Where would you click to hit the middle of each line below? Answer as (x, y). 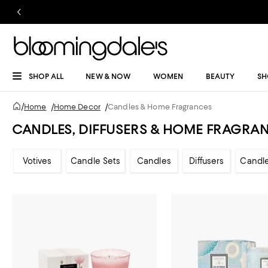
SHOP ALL (46, 76)
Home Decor (77, 107)
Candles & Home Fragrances (160, 107)
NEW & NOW (108, 76)
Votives (37, 161)
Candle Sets (96, 161)
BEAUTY (220, 76)
